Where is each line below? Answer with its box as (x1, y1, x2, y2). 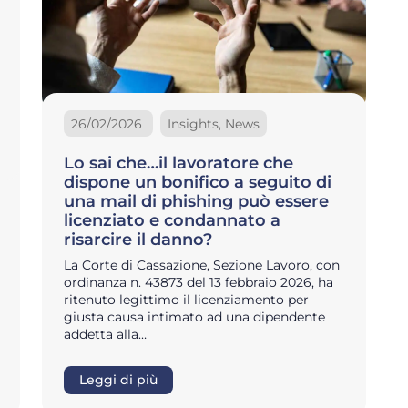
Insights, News (168, 115, 260, 132)
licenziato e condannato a (64, 210, 280, 231)
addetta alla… (64, 326, 147, 343)
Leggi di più (79, 372, 158, 388)
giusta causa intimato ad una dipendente (64, 309, 325, 326)
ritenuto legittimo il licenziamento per (64, 291, 309, 309)
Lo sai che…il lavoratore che (64, 153, 293, 174)
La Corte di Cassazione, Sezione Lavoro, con (64, 257, 340, 274)
